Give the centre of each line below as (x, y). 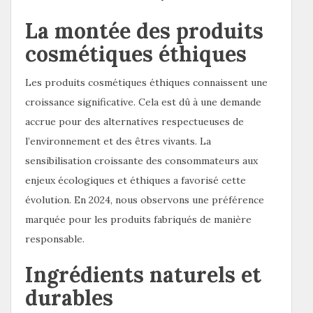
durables (69, 297)
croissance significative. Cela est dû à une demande (143, 102)
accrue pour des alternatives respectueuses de (134, 121)
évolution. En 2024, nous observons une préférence (145, 199)
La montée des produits (144, 30)
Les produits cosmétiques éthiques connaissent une (146, 82)
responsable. (55, 239)
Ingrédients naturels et (143, 274)
